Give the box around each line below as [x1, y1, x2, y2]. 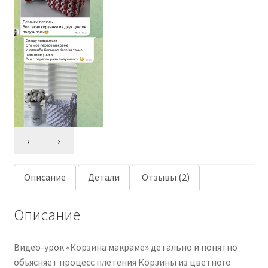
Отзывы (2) [141, 171, 190, 184]
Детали [87, 171, 120, 184]
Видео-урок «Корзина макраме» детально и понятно [13, 240, 237, 253]
